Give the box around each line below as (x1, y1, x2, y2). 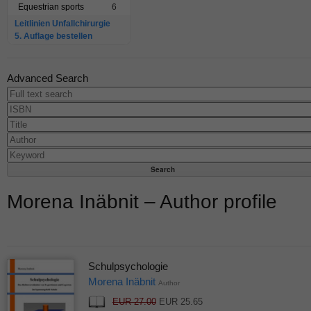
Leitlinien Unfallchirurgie (15, 19, 110, 29)
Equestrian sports (18, 2, 84, 12)
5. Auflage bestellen (15, 31, 92, 42)
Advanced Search (7, 72, 88, 85)
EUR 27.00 (112, 296, 156, 308)
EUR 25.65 (155, 296, 203, 308)
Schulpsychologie (87, 260, 168, 273)
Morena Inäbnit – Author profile (7, 191, 277, 213)
